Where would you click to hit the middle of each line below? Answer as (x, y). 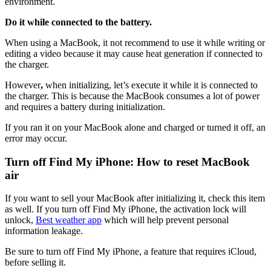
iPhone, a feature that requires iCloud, (183, 252)
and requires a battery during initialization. (85, 106)
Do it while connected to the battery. (78, 22)
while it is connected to (214, 85)
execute (146, 85)
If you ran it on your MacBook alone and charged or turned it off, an (135, 127)
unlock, (20, 220)
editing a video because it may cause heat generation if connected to (134, 53)
